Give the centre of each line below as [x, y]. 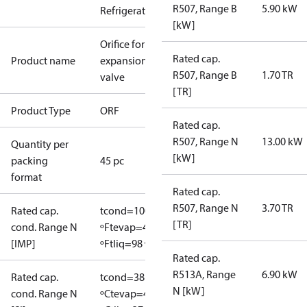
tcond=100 [125, 210]
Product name [43, 60]
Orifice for [122, 44]
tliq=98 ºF [132, 243]
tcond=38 [122, 277]
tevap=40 [132, 227]
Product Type [41, 110]
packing [29, 160]
